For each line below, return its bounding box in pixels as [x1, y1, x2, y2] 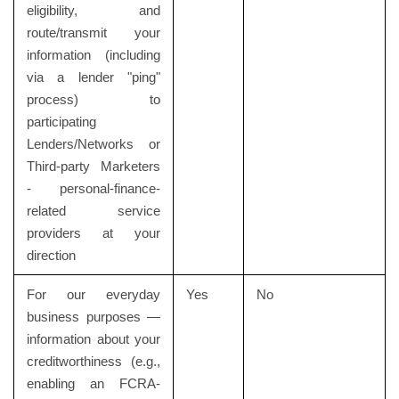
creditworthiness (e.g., [26, 354, 161, 369]
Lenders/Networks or [26, 136, 161, 151]
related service [26, 203, 161, 218]
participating [26, 114, 96, 129]
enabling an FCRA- [26, 376, 161, 391]
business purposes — [26, 309, 161, 324]
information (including [26, 47, 161, 62]
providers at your [26, 225, 161, 240]
